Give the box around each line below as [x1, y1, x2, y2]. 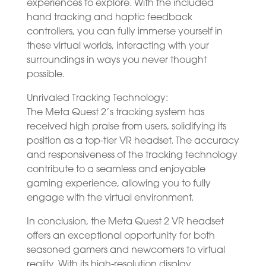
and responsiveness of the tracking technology [26, 150, 237, 160]
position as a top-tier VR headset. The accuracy [26, 136, 239, 146]
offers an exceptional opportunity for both [26, 231, 215, 241]
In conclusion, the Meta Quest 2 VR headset [26, 217, 224, 227]
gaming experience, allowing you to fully [26, 179, 211, 189]
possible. [26, 69, 65, 80]
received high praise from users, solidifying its [26, 122, 226, 132]
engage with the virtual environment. [26, 193, 194, 203]
